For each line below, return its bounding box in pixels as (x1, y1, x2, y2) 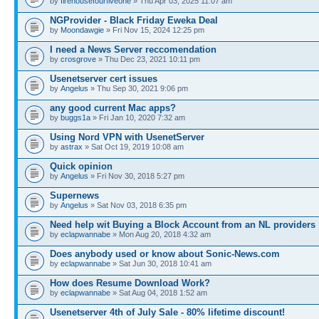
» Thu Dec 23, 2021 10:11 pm (96, 54, 200, 63)
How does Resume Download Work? (50, 277, 210, 288)
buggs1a (61, 113, 90, 122)
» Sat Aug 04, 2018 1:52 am (110, 288, 207, 297)
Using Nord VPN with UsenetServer (50, 131, 204, 142)
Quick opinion (50, 160, 113, 172)
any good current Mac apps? (50, 102, 176, 113)
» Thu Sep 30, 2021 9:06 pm (88, 83, 188, 93)
